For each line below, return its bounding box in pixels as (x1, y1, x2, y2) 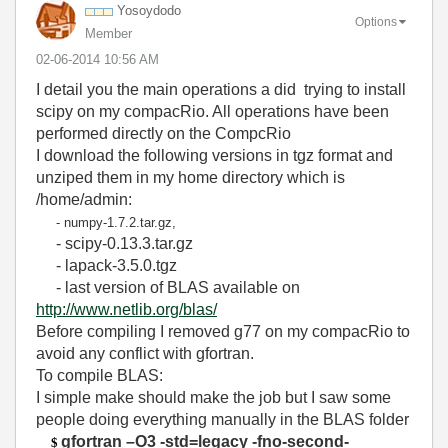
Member (85, 26, 132, 41)
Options (355, 14, 397, 29)
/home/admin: (36, 191, 132, 208)
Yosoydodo (117, 3, 181, 18)
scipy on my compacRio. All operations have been (36, 103, 389, 120)
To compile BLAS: (36, 367, 163, 384)
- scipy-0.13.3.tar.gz (36, 235, 193, 252)
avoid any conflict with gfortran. (36, 345, 254, 362)
